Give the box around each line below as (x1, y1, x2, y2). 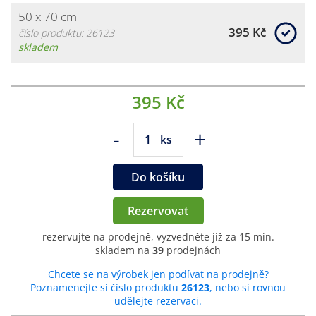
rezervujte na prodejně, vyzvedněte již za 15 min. (42, 229, 274, 243)
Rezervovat (127, 202, 188, 219)
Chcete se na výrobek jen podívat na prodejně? (47, 267, 269, 281)
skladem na (95, 243, 152, 257)
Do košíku (131, 169, 185, 185)
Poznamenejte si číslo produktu (30, 280, 181, 294)
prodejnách (164, 243, 221, 257)
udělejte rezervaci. (114, 293, 202, 308)
